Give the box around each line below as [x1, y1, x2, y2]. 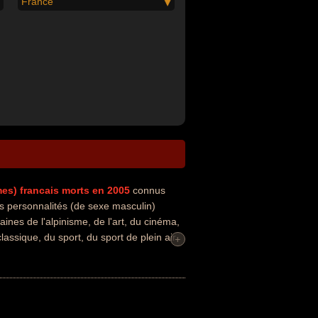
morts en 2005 [62, 185, 133, 196]
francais [20, 185, 59, 196]
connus [133, 185, 165, 196]
